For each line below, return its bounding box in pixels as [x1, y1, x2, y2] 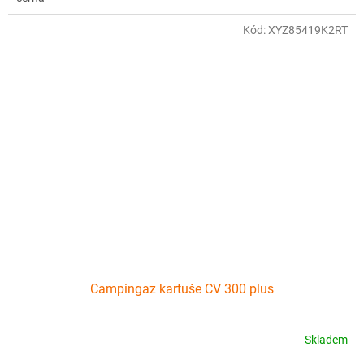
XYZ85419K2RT [268, 23, 348, 37]
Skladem [305, 333, 348, 347]
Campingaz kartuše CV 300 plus [90, 280, 274, 297]
